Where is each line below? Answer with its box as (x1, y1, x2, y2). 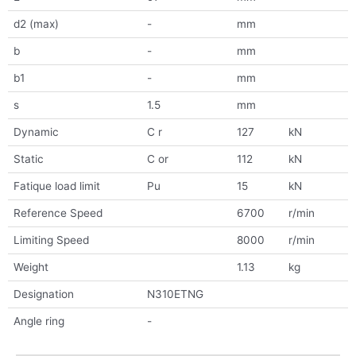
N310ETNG (146, 288, 203, 301)
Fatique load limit (13, 180, 100, 193)
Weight (13, 261, 48, 274)
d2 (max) (13, 17, 59, 31)
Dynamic (13, 126, 59, 139)
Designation (13, 288, 74, 301)
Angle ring (13, 315, 64, 328)
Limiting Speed (13, 234, 89, 247)
